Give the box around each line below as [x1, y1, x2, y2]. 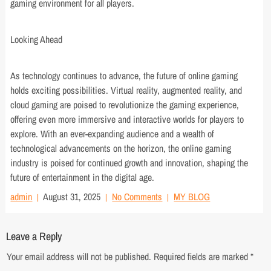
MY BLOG [174, 190, 211, 203]
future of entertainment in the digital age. [10, 171, 155, 184]
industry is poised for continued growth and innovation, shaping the [10, 156, 249, 169]
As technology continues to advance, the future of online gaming [10, 69, 238, 82]
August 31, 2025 [43, 190, 101, 203]
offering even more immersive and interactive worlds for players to [10, 113, 244, 126]
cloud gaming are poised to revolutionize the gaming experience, [10, 98, 240, 111]
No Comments [112, 190, 163, 203]
